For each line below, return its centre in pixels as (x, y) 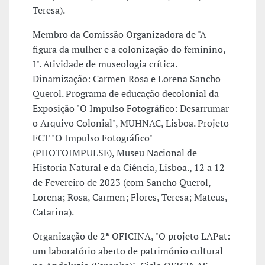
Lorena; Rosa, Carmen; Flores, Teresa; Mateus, (130, 197)
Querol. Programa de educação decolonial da (126, 94)
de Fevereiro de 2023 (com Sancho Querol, (122, 182)
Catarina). (53, 212)
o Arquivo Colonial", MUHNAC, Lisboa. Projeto (131, 123)
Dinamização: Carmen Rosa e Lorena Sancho (127, 79)
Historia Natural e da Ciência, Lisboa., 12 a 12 (129, 168)
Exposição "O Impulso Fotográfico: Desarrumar (131, 109)
